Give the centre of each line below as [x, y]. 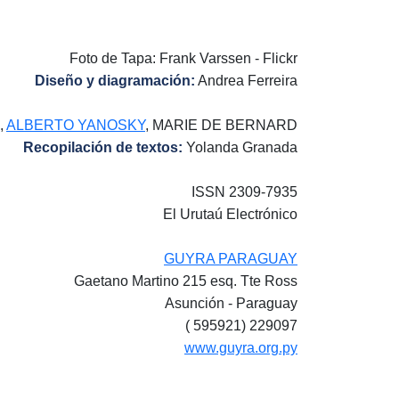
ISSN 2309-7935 [244, 192]
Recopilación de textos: [103, 147]
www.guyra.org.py [241, 348]
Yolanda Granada [240, 147]
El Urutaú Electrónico [230, 214]
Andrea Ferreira [246, 81]
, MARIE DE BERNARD [221, 125]
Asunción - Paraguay [231, 303]
